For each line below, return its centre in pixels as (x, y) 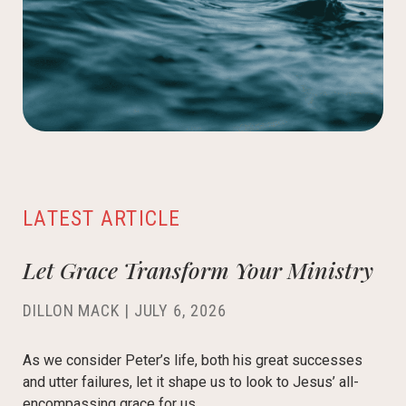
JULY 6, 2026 (180, 310)
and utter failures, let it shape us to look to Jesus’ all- (191, 382)
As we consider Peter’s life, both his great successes (193, 360)
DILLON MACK (71, 310)
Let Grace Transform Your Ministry (198, 269)
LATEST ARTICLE (102, 218)
